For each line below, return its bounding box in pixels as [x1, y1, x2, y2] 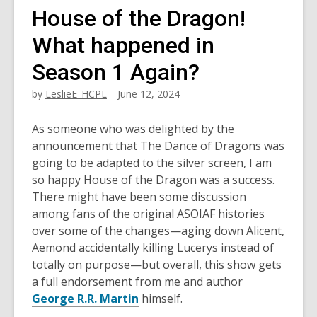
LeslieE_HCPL [45, 87, 107, 100]
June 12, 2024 [117, 87, 180, 100]
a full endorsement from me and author [32, 274, 243, 289]
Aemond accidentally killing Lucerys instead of [32, 240, 274, 255]
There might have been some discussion [32, 189, 246, 204]
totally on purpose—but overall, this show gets [32, 257, 282, 272]
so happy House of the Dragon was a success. [32, 172, 275, 188]
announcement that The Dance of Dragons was [32, 138, 284, 154]
